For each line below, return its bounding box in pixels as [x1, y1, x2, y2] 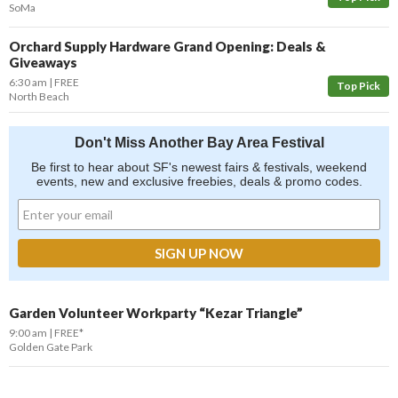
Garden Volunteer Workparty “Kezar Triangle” [9, 305, 303, 321]
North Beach [9, 90, 69, 103]
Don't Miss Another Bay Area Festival [74, 135, 324, 150]
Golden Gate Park [9, 340, 92, 354]
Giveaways [9, 54, 77, 70]
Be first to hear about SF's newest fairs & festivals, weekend [31, 160, 367, 174]
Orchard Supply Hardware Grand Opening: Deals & [9, 38, 326, 54]
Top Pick [337, 79, 380, 92]
